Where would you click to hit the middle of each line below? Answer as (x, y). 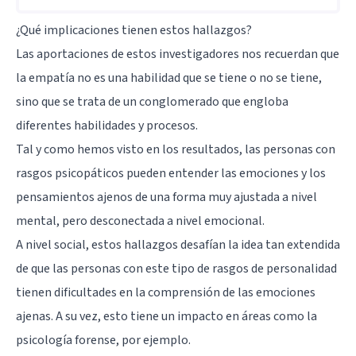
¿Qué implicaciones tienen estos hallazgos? (134, 30)
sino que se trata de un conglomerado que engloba (152, 101)
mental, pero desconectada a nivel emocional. (140, 221)
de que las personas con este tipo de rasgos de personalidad (176, 268)
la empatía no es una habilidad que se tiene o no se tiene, (169, 77)
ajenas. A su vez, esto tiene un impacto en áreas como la (166, 316)
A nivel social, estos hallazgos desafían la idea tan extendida (178, 244)
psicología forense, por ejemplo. (103, 340)
